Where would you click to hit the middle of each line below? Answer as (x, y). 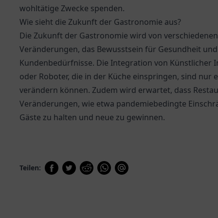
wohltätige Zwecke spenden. (72, 8)
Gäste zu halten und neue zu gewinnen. (92, 117)
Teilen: (30, 168)
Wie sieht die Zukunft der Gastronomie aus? (100, 22)
